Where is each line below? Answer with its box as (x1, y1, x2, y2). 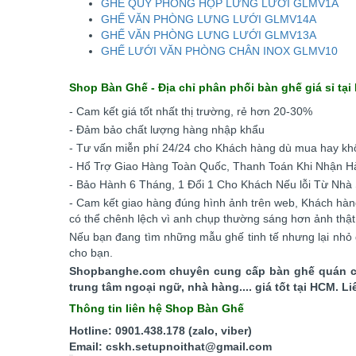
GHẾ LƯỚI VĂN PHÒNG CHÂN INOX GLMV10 (101, 44, 338, 57)
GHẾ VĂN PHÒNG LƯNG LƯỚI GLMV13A (101, 29, 316, 41)
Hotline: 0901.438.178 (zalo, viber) (69, 324, 252, 337)
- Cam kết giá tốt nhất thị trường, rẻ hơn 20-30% (69, 105, 315, 118)
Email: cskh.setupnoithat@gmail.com (69, 340, 272, 353)
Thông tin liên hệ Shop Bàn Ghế (69, 302, 244, 315)
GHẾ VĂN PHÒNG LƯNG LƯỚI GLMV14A (101, 13, 316, 25)
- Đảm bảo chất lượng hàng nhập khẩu (69, 123, 268, 136)
